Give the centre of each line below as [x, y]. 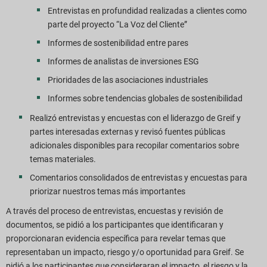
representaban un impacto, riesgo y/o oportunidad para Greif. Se [125, 252]
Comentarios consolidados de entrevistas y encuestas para [139, 177]
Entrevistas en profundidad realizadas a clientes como [147, 10]
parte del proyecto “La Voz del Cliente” [117, 24]
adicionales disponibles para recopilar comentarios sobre [134, 145]
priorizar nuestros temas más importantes [108, 191]
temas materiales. [63, 159]
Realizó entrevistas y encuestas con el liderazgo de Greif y [135, 118]
